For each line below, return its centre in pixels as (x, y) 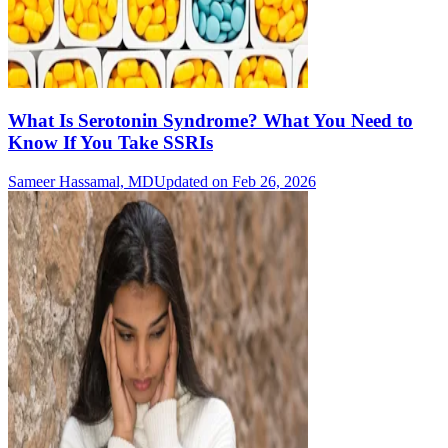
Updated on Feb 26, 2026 (235, 182)
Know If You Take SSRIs (110, 143)
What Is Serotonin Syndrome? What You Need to (210, 121)
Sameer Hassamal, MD (81, 182)
